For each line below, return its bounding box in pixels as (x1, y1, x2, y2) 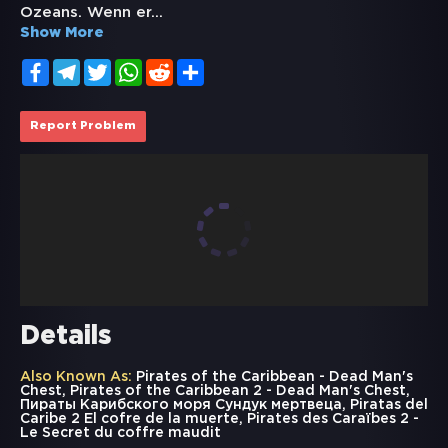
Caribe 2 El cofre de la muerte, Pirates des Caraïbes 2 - (20, 413, 419, 426)
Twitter (111, 61, 161, 73)
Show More (20, 27, 104, 40)
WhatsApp (142, 61, 214, 73)
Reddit (173, 61, 219, 73)
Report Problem (30, 121, 136, 132)
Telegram (80, 61, 145, 73)
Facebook (49, 61, 117, 73)
